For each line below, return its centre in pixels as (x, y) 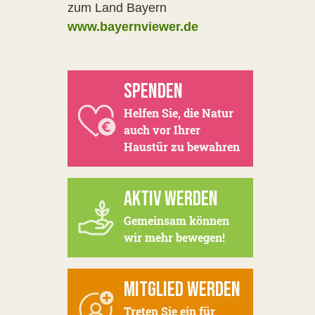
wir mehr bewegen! (174, 237)
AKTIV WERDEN (171, 199)
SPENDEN (153, 91)
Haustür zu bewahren (182, 147)
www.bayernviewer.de (133, 27)
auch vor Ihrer (162, 130)
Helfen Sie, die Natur (179, 113)
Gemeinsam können (176, 220)
